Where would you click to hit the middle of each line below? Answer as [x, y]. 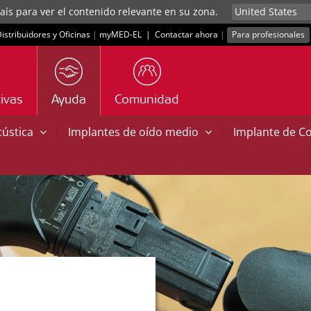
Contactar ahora [186, 34]
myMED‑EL [120, 34]
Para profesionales [269, 34]
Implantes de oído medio [135, 132]
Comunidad [147, 101]
